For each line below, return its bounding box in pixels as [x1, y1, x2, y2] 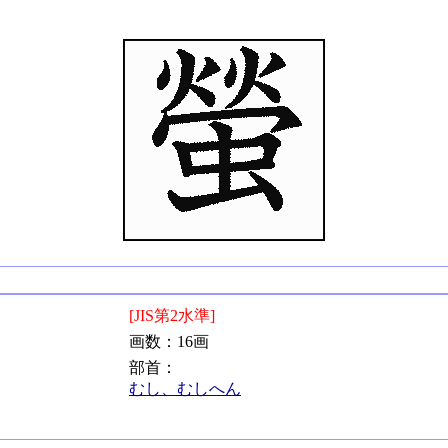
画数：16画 [129, 333, 209, 350]
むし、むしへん [129, 380, 241, 397]
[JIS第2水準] [129, 307, 215, 324]
